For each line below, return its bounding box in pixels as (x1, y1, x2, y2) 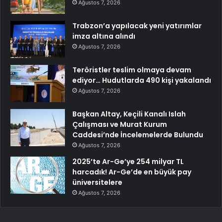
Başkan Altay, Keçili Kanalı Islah (72, 109, 186, 119)
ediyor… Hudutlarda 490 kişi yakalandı (72, 75, 211, 85)
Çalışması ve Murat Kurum (72, 119, 167, 129)
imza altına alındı (72, 31, 135, 41)
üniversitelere (72, 177, 122, 187)
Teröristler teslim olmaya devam (72, 65, 191, 75)
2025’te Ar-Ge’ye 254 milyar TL (72, 157, 184, 166)
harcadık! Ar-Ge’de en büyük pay (72, 167, 191, 177)
